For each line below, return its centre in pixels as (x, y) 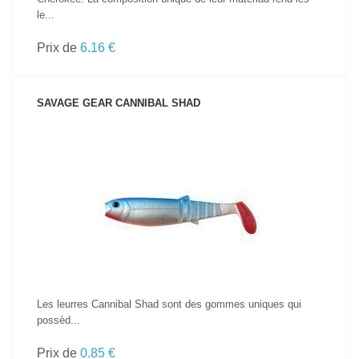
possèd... (58, 320)
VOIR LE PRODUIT (179, 185)
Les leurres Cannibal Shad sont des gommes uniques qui (169, 304)
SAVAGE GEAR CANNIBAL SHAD (119, 103)
